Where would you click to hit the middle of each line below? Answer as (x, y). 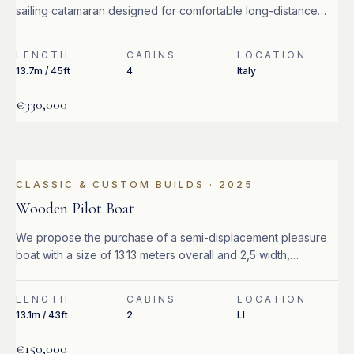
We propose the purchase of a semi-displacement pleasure (171, 237)
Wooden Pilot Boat (75, 209)
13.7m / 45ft (43, 71)
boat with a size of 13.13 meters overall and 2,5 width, (153, 255)
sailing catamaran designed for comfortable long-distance (167, 11)
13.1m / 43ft (42, 315)
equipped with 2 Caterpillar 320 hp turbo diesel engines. (162, 272)
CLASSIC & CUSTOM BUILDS (110, 185)
